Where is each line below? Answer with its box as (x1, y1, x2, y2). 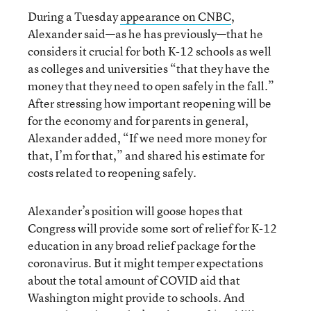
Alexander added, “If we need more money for (28, 130, 267, 146)
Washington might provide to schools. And (28, 289, 245, 305)
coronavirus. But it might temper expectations (28, 255, 263, 271)
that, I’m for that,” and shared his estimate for (28, 147, 264, 163)
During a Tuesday (28, 8, 120, 24)
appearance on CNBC (120, 8, 231, 24)
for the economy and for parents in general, (28, 112, 249, 128)
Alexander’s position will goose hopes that (28, 203, 243, 219)
